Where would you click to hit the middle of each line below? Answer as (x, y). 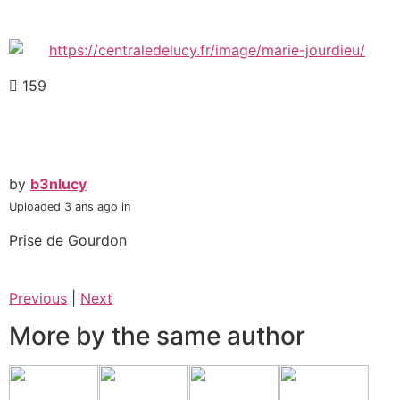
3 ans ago (91, 207)
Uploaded (37, 207)
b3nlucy (58, 184)
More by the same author (157, 336)
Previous (38, 298)
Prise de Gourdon (68, 240)
